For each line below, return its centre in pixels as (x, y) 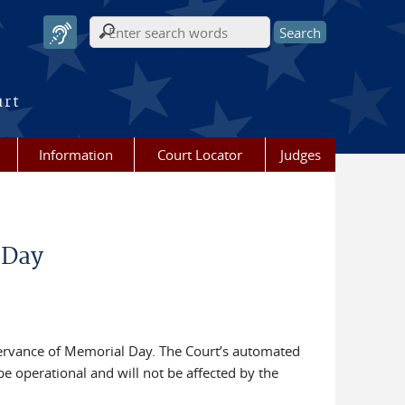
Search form (139, 42)
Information (76, 155)
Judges (301, 155)
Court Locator (200, 155)
